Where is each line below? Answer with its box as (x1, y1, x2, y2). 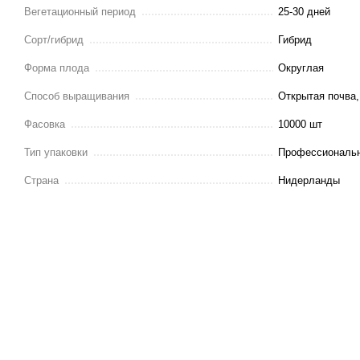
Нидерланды (278, 174, 340, 186)
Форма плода (24, 61, 89, 74)
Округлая (278, 61, 324, 74)
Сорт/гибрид (24, 33, 84, 46)
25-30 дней (278, 5, 330, 18)
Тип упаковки (24, 145, 88, 158)
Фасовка (24, 117, 65, 130)
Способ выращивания (24, 89, 129, 102)
